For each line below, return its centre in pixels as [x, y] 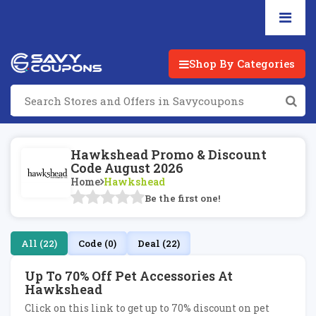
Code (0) [97, 243]
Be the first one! [182, 198]
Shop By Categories [242, 63]
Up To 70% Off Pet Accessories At [129, 276]
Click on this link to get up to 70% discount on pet [147, 308]
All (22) [39, 243]
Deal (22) [159, 243]
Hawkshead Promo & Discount [169, 154]
